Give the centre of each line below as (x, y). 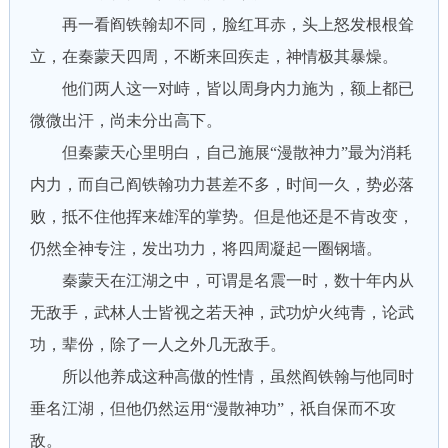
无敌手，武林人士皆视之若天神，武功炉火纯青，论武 (221, 312)
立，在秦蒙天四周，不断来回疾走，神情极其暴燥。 (213, 56)
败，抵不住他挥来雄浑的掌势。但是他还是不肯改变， (221, 216)
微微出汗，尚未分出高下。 (125, 120)
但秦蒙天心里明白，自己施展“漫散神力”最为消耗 (220, 152)
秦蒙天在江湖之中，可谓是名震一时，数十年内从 (221, 280)
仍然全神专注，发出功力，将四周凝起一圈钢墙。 (205, 248)
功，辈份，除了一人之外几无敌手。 (157, 344)
